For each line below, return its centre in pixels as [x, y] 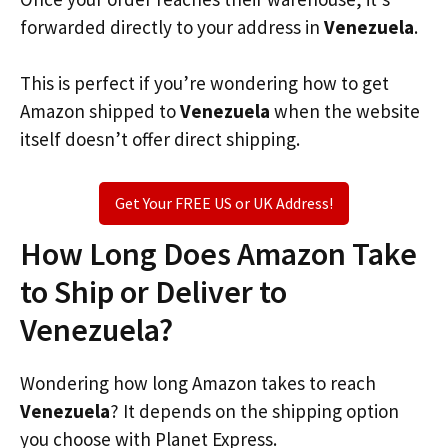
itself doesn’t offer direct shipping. [160, 139]
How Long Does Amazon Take [218, 253]
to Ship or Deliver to [153, 291]
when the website [345, 111]
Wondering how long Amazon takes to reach [198, 382]
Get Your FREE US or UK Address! [224, 202]
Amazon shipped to [100, 111]
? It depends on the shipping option [254, 410]
